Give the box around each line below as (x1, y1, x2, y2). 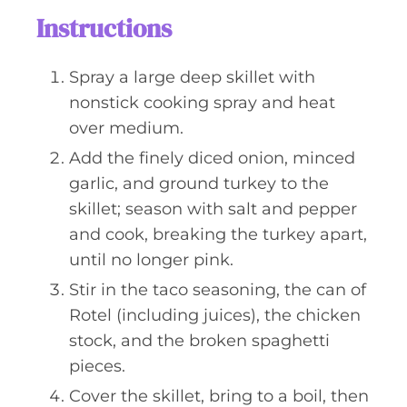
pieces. (69, 356, 125, 376)
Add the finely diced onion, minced (69, 148, 355, 168)
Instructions (36, 11, 172, 45)
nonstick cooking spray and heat (69, 93, 335, 113)
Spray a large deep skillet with (69, 67, 315, 87)
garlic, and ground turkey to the (69, 174, 329, 194)
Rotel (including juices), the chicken (69, 305, 361, 325)
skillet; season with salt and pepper (69, 199, 357, 219)
